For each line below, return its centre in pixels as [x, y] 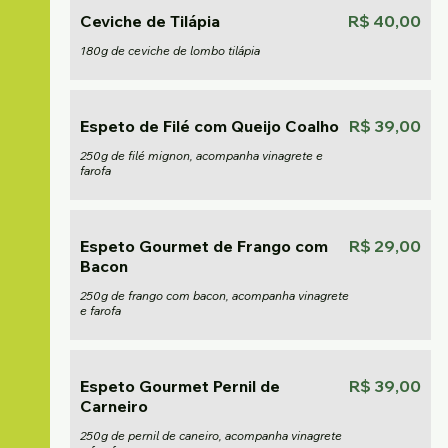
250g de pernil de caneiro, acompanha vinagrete [211, 435]
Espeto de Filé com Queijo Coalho [209, 126]
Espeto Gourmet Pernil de [180, 386]
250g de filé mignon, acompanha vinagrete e [201, 155]
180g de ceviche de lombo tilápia [170, 50]
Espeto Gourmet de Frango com [204, 246]
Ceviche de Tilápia [150, 21]
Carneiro [114, 406]
